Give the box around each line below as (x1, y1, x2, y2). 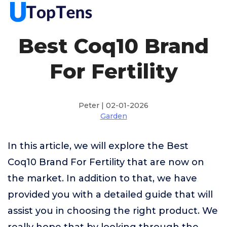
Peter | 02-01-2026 (79, 101, 148, 110)
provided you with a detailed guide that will (8, 189, 213, 200)
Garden (100, 111, 127, 121)
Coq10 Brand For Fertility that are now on (8, 157, 204, 168)
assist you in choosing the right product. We (8, 205, 218, 216)
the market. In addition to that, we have (8, 173, 197, 184)
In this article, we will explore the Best (8, 140, 188, 152)
